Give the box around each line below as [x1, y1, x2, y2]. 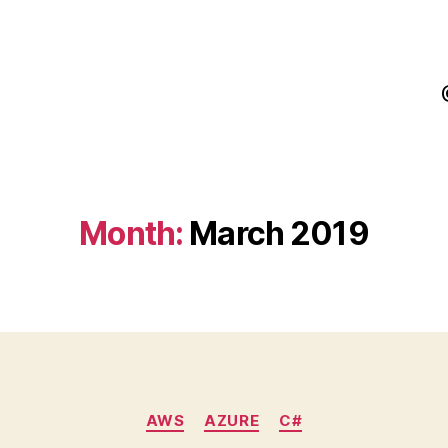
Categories [223, 401, 312, 422]
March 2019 [189, 214, 369, 253]
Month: [79, 214, 184, 253]
